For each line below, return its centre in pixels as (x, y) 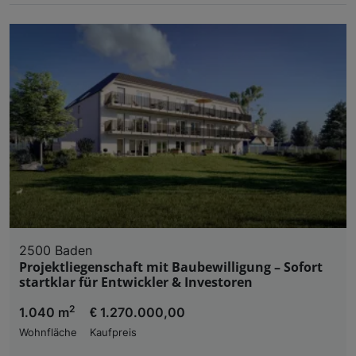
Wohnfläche (48, 332)
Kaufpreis (113, 332)
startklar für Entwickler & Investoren (136, 282)
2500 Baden (56, 250)
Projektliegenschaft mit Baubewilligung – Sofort (171, 267)
